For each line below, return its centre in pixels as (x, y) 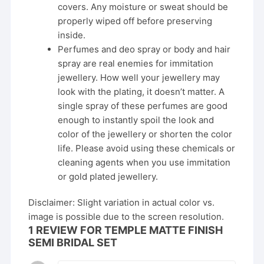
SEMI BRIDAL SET (73, 243)
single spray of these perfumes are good (143, 106)
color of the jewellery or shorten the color (145, 134)
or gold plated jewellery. (108, 177)
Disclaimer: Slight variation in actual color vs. (122, 203)
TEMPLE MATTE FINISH (164, 230)
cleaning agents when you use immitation (144, 163)
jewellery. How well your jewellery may (139, 78)
